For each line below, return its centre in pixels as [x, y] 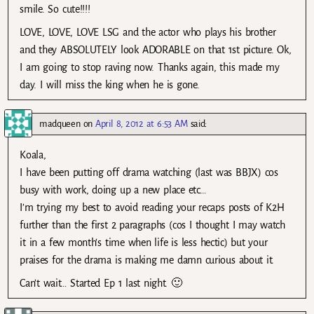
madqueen [60, 124]
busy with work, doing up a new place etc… [113, 190]
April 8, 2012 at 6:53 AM [142, 124]
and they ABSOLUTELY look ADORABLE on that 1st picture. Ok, [156, 50]
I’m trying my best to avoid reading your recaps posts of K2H [152, 208]
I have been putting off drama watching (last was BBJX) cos [149, 173]
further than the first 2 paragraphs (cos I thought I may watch [152, 225]
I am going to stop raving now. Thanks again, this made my [150, 68]
